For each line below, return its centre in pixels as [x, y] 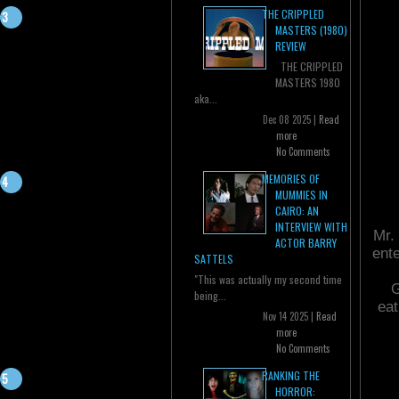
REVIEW [291, 46]
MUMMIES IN [301, 195]
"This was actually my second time [268, 280]
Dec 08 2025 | [291, 120]
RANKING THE [291, 376]
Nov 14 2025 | [289, 317]
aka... [206, 99]
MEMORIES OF [291, 179]
